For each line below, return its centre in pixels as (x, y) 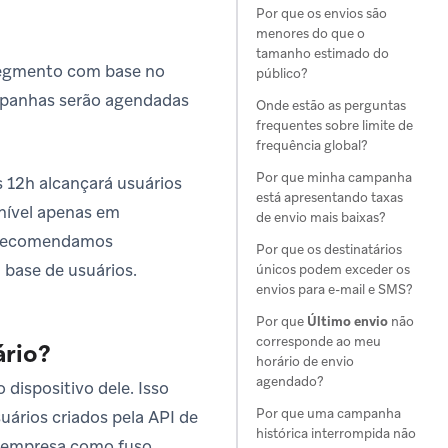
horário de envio (305, 361)
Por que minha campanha (334, 177)
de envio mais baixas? (321, 217)
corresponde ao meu (318, 341)
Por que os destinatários (329, 249)
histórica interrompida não (336, 433)
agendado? (290, 381)
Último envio (347, 321)
